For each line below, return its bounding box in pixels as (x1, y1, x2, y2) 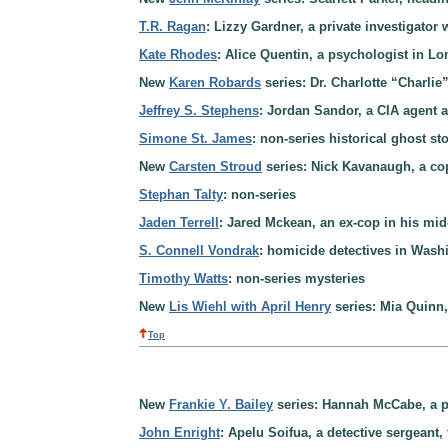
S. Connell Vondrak (139, 242, 259, 258)
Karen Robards (169, 74, 261, 90)
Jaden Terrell (139, 214, 219, 230)
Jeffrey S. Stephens (139, 102, 259, 118)
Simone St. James (139, 130, 252, 146)
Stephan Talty (139, 186, 223, 202)
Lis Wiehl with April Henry (169, 298, 331, 314)
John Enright (139, 425, 220, 440)
